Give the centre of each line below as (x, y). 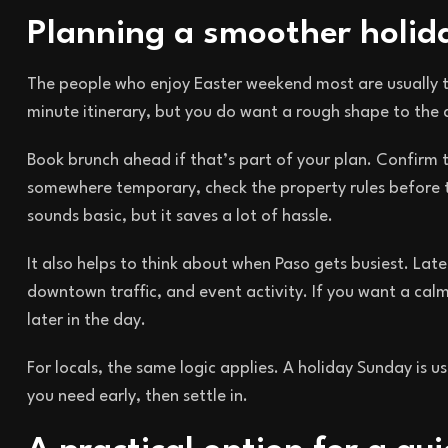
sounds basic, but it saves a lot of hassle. (180, 217)
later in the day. (86, 321)
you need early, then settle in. (137, 397)
